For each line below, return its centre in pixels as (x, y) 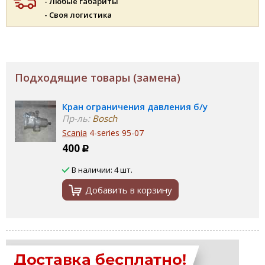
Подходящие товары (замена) (98, 77)
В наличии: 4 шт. (102, 170)
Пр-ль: (76, 118)
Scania (75, 133)
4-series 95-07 (115, 133)
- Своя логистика (78, 15)
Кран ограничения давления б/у (135, 106)
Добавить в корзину (129, 190)
